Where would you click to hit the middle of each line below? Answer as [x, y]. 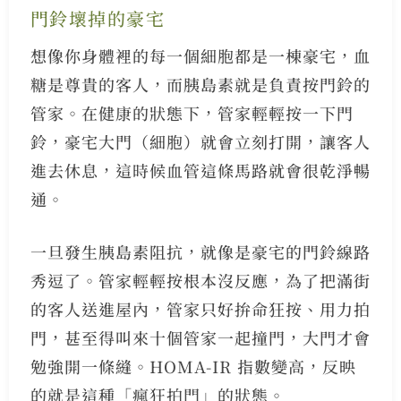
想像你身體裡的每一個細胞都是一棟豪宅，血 [200, 56]
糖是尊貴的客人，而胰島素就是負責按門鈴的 [200, 85]
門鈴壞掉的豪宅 [98, 19]
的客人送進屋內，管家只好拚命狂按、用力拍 [200, 309]
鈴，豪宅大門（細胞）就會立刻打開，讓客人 [200, 142]
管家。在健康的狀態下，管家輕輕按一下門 [192, 113]
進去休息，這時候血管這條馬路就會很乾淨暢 [200, 171]
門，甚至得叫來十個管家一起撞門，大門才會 [200, 338]
